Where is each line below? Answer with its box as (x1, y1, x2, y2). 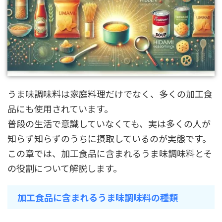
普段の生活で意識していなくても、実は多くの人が (7, 117, 211, 130)
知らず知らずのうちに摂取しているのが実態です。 (7, 132, 211, 145)
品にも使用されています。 (7, 102, 113, 115)
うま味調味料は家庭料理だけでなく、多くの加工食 (7, 87, 213, 101)
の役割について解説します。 (7, 162, 122, 175)
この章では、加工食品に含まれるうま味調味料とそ (7, 147, 212, 160)
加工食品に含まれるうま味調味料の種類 (17, 191, 178, 204)
